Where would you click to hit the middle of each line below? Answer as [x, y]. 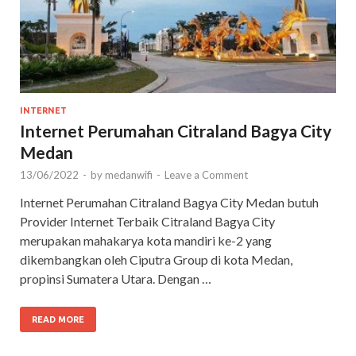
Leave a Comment [206, 174]
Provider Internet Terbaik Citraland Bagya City [147, 221]
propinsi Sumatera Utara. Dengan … [116, 278]
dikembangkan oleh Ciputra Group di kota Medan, [156, 259]
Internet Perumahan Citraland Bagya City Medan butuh [169, 202]
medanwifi [129, 174]
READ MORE [58, 319]
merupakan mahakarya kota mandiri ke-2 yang [146, 240]
